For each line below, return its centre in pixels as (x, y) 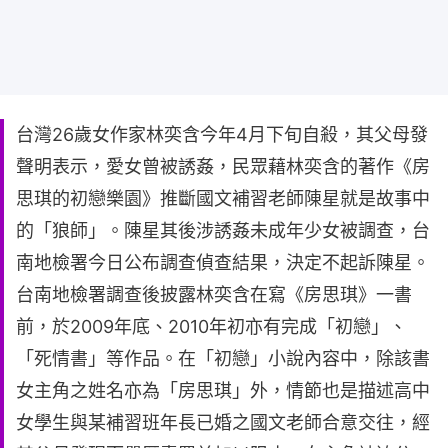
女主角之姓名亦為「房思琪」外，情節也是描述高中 (223, 390)
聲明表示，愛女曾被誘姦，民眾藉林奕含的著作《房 (223, 166)
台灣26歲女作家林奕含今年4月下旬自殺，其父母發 (222, 134)
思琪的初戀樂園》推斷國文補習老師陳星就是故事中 (223, 198)
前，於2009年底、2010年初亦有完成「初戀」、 (211, 326)
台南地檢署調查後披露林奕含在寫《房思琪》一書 (214, 294)
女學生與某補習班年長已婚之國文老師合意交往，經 (223, 422)
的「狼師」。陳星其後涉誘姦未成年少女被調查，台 (223, 230)
